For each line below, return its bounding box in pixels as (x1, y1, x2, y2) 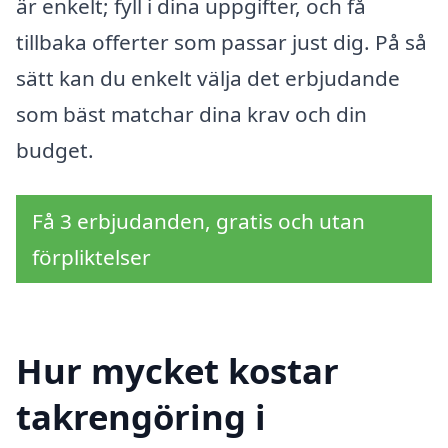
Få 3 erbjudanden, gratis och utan (32, 207, 365, 236)
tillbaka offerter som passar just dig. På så (16, 27, 427, 56)
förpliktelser (32, 243, 151, 272)
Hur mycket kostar (16, 346, 339, 394)
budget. (16, 135, 94, 164)
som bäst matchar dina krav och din (16, 99, 367, 128)
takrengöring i (16, 392, 266, 440)
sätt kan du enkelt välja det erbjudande (16, 63, 400, 92)
